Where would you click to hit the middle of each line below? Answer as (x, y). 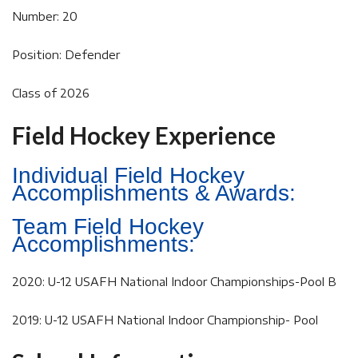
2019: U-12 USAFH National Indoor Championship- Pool (165, 320)
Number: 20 (45, 16)
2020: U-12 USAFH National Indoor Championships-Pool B (174, 282)
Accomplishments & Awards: (154, 193)
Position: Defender (66, 55)
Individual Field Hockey (128, 175)
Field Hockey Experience (144, 135)
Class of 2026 (51, 93)
